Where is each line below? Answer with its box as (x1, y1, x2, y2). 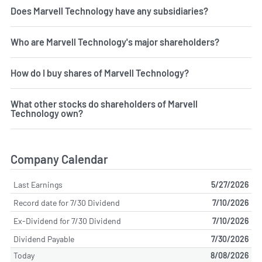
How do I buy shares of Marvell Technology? (11, 67, 189, 78)
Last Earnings (13, 179, 63, 189)
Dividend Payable (13, 233, 74, 244)
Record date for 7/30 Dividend (13, 197, 120, 208)
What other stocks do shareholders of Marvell (11, 98, 198, 109)
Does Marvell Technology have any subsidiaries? (11, 5, 208, 16)
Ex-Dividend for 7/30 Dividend (13, 215, 121, 226)
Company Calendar (11, 151, 108, 166)
